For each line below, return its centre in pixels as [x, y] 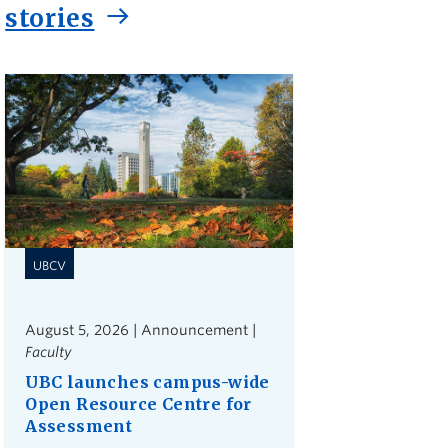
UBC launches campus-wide [147, 382]
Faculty [49, 352]
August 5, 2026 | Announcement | [141, 330]
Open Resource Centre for [138, 404]
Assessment [79, 426]
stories [50, 18]
